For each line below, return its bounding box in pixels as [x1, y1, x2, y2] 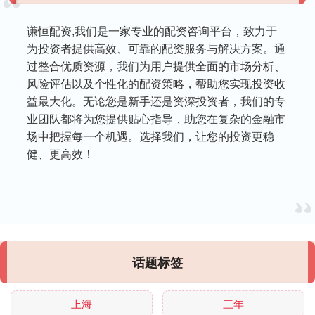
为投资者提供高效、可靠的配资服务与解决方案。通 [27, 39, 286, 56]
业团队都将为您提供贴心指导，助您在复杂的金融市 [27, 110, 286, 127]
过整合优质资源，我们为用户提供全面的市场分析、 [27, 57, 286, 74]
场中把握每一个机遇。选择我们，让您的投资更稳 [27, 127, 275, 144]
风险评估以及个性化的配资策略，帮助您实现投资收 [27, 75, 286, 91]
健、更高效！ [27, 145, 95, 162]
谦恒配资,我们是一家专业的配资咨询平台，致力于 [27, 22, 278, 39]
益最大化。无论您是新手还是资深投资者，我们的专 [27, 92, 286, 109]
